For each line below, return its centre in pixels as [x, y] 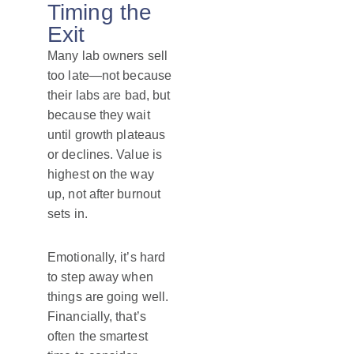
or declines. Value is [105, 155]
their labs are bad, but [109, 96]
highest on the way [101, 175]
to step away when [100, 277]
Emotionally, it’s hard [107, 258]
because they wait [99, 115]
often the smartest [98, 337]
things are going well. [108, 297]
